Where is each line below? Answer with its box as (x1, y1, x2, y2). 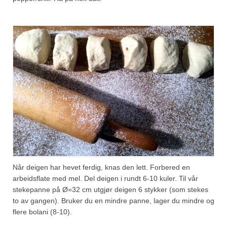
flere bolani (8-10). (13, 208, 72, 216)
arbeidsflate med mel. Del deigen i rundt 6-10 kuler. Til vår (13, 174, 198, 183)
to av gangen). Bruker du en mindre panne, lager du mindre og (13, 197, 214, 205)
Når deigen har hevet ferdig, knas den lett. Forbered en (13, 163, 190, 172)
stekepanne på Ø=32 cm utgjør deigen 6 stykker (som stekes (13, 185, 208, 194)
